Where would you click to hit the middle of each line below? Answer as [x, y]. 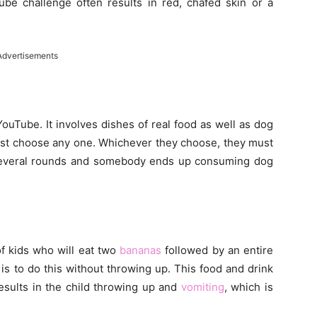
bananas [140, 250]
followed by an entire [217, 250]
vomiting [202, 287]
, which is [248, 287]
